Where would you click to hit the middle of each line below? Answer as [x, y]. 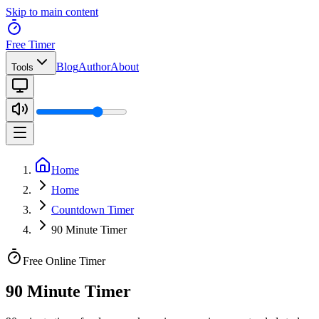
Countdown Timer [93, 210]
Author [94, 67]
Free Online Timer [64, 261]
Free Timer [30, 45]
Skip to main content [52, 12]
